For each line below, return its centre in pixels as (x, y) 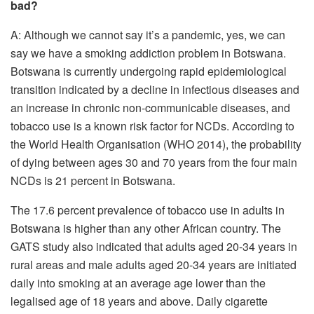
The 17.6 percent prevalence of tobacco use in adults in (148, 210)
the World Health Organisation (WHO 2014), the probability (156, 144)
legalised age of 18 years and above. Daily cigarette (139, 301)
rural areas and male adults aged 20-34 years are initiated (153, 264)
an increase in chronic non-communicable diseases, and (150, 107)
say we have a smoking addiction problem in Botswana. (148, 53)
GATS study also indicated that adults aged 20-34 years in (154, 246)
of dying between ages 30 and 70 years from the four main (154, 162)
